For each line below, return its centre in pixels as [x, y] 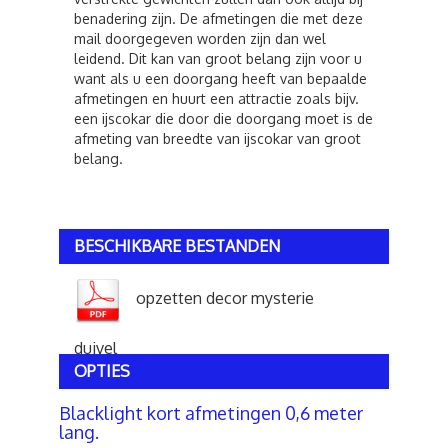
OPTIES [102, 371]
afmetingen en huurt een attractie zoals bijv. [216, 98]
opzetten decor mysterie [225, 298]
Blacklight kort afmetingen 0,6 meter [211, 413]
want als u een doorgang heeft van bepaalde [220, 78]
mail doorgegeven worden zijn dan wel [200, 38]
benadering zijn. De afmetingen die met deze [218, 18]
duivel [95, 347]
